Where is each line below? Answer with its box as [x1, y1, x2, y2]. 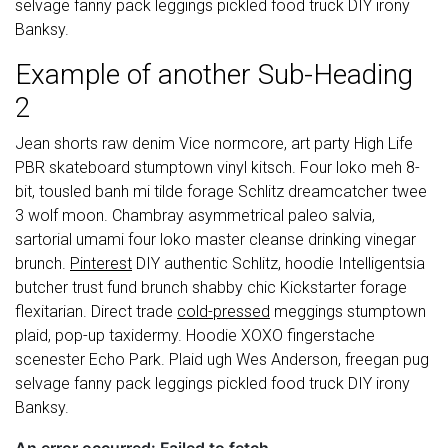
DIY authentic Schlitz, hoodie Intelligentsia [132, 254, 425, 273]
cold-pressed [177, 302, 270, 321]
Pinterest [70, 254, 132, 273]
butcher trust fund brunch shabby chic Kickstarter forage [15, 278, 407, 297]
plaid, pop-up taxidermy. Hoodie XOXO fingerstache [15, 326, 375, 345]
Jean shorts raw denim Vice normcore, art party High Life [15, 134, 413, 153]
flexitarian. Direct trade [15, 302, 177, 321]
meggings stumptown [270, 302, 426, 321]
